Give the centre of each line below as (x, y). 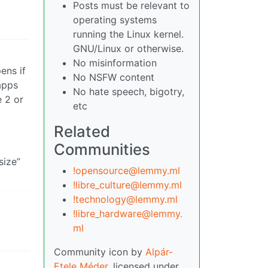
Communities (102, 149)
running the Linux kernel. (128, 34)
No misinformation (115, 63)
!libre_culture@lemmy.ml (127, 185)
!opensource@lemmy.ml (127, 170)
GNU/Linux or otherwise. (128, 48)
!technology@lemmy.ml (125, 199)
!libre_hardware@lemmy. (128, 214)
